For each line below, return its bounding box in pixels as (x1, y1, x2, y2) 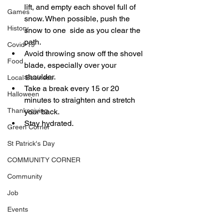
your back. (24, 107, 60, 116)
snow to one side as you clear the (24, 25, 142, 35)
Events (7, 205, 28, 213)
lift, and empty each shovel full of (24, 2, 138, 12)
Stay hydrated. (24, 118, 74, 128)
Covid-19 (7, 40, 35, 48)
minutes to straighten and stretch (24, 95, 137, 105)
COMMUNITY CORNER (7, 155, 80, 164)
